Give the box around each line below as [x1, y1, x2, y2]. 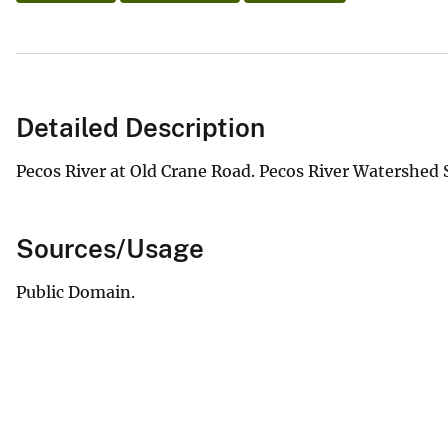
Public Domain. [16, 281, 135, 302]
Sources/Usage [16, 232, 204, 264]
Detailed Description [16, 111, 265, 143]
